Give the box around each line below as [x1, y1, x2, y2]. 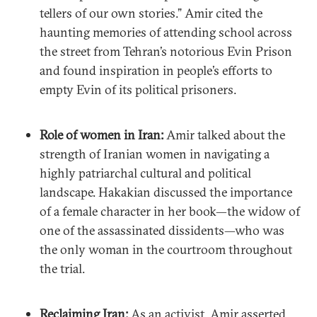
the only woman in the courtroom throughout [40, 241, 292, 258]
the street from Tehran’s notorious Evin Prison [40, 42, 292, 59]
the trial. [40, 260, 85, 277]
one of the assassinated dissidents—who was [40, 221, 284, 238]
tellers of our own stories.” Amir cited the [40, 4, 263, 21]
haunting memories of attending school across [40, 23, 292, 40]
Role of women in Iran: [40, 126, 163, 143]
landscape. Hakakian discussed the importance [40, 183, 292, 200]
